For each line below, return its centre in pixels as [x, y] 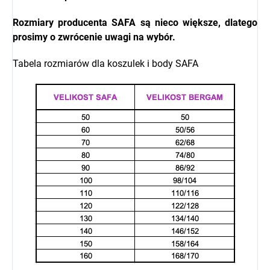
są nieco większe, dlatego [197, 23]
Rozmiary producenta [60, 23]
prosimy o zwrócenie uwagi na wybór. [94, 37]
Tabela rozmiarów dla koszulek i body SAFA [105, 64]
